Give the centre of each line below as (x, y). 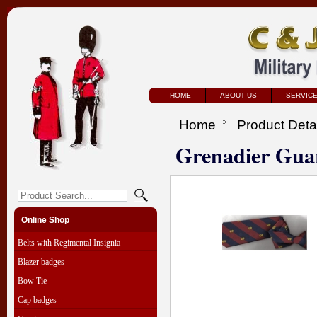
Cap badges (37, 300)
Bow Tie (32, 281)
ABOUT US (238, 95)
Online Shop (45, 220)
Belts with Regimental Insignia (69, 243)
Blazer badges (41, 262)
